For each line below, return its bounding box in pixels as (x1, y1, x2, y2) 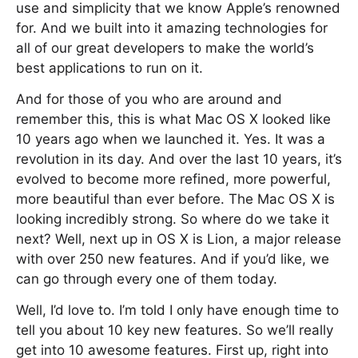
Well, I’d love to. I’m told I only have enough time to (16, 302, 339, 318)
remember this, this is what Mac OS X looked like (16, 111, 331, 127)
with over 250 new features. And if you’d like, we (16, 251, 329, 267)
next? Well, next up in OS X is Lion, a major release (16, 231, 341, 247)
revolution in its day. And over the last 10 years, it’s (16, 151, 342, 167)
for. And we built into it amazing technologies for (16, 20, 328, 36)
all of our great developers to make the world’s (16, 40, 314, 56)
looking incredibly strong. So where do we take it (16, 211, 329, 227)
